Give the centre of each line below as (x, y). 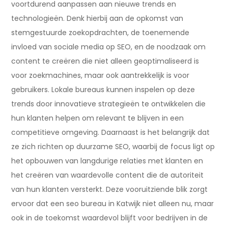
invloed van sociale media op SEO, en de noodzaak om (109, 47)
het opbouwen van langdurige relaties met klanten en (107, 161)
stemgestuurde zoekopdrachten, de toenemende (101, 33)
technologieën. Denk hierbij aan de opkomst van (97, 18)
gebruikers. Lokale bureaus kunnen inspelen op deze (103, 90)
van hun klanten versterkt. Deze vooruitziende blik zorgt (110, 189)
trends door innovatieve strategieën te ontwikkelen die (109, 104)
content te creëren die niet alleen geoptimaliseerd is (105, 61)
